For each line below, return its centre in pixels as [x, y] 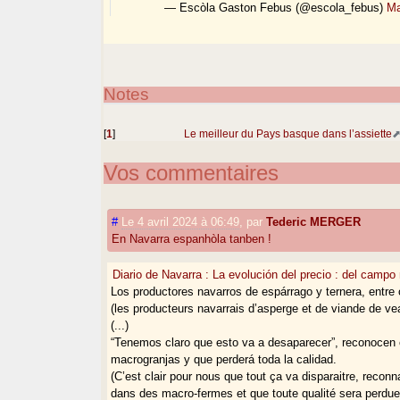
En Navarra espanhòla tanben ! [192, 238]
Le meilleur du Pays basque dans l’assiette [288, 133]
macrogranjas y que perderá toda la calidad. [224, 359]
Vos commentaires [192, 172]
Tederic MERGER [314, 221]
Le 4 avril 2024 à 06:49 [181, 221]
